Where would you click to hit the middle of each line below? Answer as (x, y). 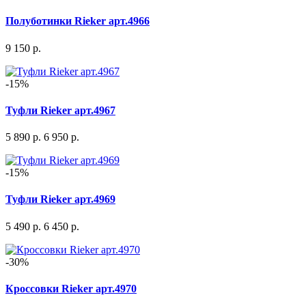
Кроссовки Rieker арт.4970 (71, 288)
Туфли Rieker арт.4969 (60, 199)
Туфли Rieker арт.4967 (60, 110)
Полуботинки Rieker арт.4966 (78, 21)
